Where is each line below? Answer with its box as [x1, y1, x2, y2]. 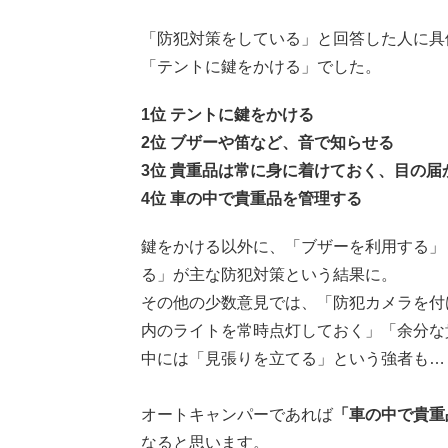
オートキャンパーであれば [141, 406, 333, 424]
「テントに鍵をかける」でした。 [141, 58, 381, 76]
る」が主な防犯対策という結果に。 [141, 266, 397, 284]
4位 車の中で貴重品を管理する [141, 190, 362, 208]
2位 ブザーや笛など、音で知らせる [141, 134, 394, 152]
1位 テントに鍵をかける [141, 106, 314, 124]
